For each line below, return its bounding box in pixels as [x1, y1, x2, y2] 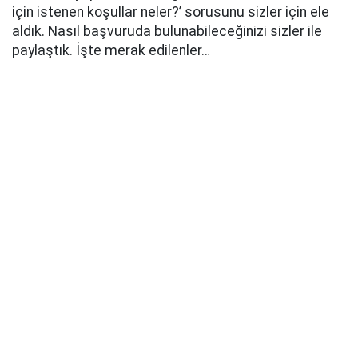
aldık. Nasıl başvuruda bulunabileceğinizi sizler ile [12, 23, 322, 39]
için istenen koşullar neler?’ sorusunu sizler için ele [12, 4, 329, 20]
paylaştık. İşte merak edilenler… [12, 42, 210, 58]
